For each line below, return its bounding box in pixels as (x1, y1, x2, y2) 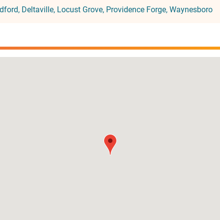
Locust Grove (57, 4, 103, 14)
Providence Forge (106, 4, 166, 14)
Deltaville (22, 4, 54, 14)
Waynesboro (169, 4, 213, 14)
